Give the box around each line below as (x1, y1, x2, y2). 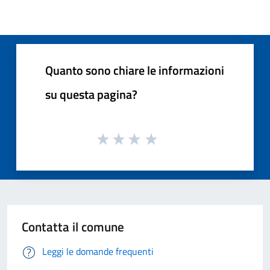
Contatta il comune (22, 217, 124, 237)
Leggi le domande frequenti (42, 244, 154, 259)
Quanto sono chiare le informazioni (45, 60, 224, 80)
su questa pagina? (45, 84, 137, 104)
